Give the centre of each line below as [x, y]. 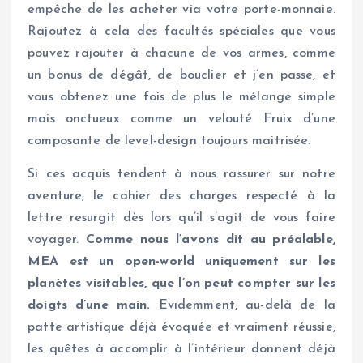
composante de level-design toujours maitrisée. [169, 141]
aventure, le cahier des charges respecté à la [181, 196]
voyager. [57, 240]
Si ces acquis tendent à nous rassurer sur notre [181, 175]
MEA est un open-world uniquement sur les [181, 262]
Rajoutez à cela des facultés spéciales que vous [181, 32]
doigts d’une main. [89, 306]
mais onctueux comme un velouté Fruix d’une [181, 120]
